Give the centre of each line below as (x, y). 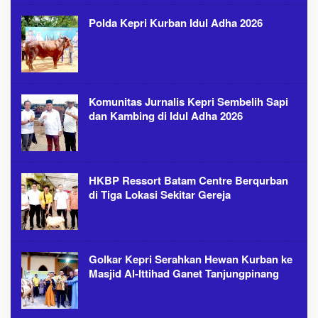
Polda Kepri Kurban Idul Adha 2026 (176, 23)
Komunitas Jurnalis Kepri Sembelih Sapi (188, 102)
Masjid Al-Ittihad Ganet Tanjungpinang (184, 273)
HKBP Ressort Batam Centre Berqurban (188, 180)
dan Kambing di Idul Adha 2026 (166, 116)
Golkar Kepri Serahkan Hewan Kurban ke (191, 259)
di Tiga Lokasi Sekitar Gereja (160, 194)
